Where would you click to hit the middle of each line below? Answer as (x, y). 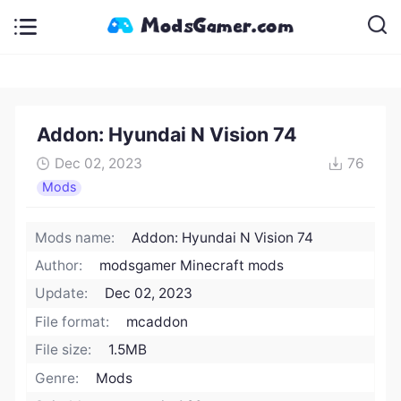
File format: (73, 321)
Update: (62, 294)
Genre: (57, 378)
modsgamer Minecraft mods (192, 266)
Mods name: (75, 237)
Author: (59, 266)
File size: (64, 350)
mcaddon (158, 321)
